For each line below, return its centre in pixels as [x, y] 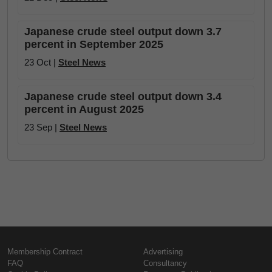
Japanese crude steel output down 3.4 [123, 97]
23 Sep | [42, 127]
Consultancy [165, 263]
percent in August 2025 [84, 109]
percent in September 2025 [94, 44]
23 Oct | [41, 62]
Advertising [163, 252]
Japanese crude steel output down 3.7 [123, 32]
